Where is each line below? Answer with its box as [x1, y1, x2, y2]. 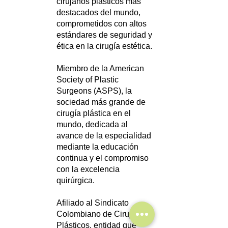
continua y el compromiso [56, 154, 149, 162]
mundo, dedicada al [56, 120, 128, 129]
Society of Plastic [56, 75, 119, 84]
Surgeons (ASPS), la [56, 87, 132, 95]
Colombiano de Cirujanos [56, 210, 149, 218]
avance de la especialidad [56, 131, 151, 140]
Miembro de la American [56, 64, 144, 73]
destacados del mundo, [56, 8, 140, 17]
